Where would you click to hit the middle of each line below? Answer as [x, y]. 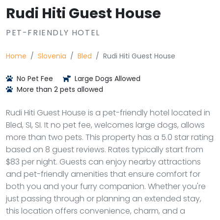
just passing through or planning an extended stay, [104, 199]
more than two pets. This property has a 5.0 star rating [110, 137]
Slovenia [52, 56]
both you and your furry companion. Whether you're [106, 186]
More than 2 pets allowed [59, 89]
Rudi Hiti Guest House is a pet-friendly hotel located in [108, 113]
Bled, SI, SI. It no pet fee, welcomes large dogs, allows [105, 125]
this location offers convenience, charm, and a [96, 211]
